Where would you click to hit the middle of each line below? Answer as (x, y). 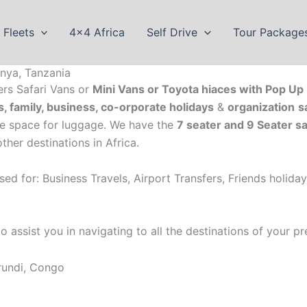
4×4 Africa (97, 32)
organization (261, 107)
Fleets (19, 32)
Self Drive (172, 32)
